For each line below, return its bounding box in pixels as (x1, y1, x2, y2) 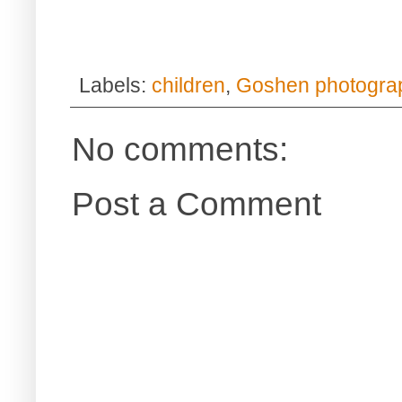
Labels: (79, 73, 152, 97)
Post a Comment (72, 184, 321, 223)
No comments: (72, 129, 288, 168)
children (152, 73, 225, 97)
